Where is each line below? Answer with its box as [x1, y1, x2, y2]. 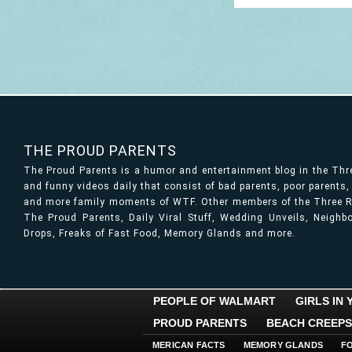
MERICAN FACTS [152, 340, 225, 350]
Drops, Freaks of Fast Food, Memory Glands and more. [24, 228, 295, 239]
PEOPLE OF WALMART [153, 295, 276, 307]
